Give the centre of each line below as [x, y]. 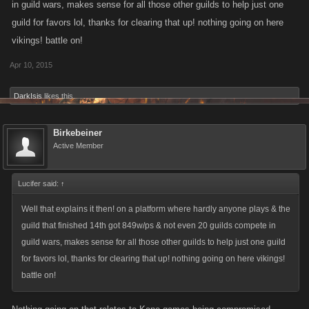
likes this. [59, 96]
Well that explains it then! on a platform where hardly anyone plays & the [156, 209]
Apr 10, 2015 [31, 65]
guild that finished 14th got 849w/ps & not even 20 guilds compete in [149, 226]
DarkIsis [28, 96]
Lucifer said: [39, 183]
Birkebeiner [78, 133]
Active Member [78, 146]
